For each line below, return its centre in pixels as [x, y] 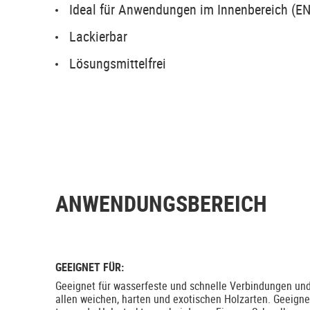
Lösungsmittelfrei [118, 63]
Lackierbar [98, 36]
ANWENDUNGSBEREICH [161, 203]
